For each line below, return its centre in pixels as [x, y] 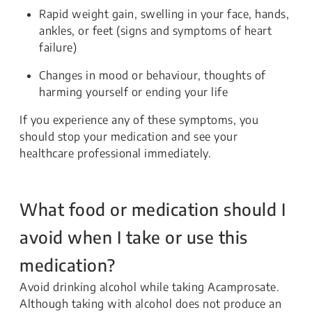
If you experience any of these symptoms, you [139, 120]
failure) [58, 47]
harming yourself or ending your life [133, 92]
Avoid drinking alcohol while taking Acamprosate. [149, 287]
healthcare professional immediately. [115, 153]
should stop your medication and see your [128, 136]
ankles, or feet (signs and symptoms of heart [155, 31]
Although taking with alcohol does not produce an [150, 304]
